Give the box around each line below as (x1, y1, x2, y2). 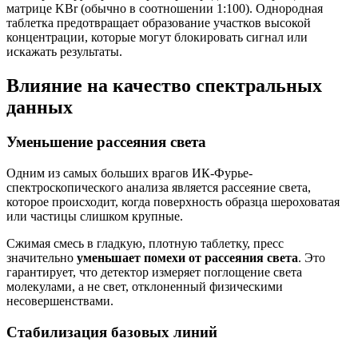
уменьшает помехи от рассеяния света (77, 251, 298, 265)
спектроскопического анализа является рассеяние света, (6, 181, 311, 195)
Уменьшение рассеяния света (6, 133, 206, 151)
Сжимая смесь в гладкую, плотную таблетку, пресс (6, 237, 284, 251)
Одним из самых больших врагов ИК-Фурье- (6, 166, 253, 181)
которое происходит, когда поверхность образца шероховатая (6, 195, 340, 209)
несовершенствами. (6, 294, 113, 308)
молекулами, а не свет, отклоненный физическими (6, 280, 283, 294)
